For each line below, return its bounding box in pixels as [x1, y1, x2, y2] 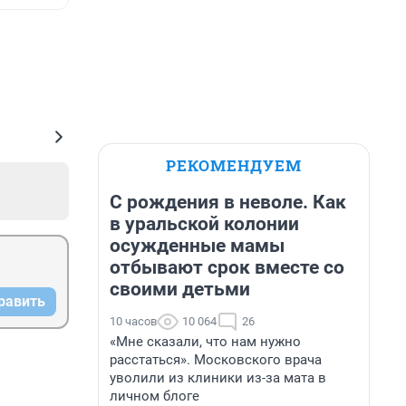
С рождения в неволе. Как [110, 191, 346, 213]
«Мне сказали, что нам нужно [110, 333, 301, 350]
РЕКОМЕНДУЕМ [166, 155, 302, 176]
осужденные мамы [110, 235, 285, 256]
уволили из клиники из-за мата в [110, 370, 326, 386]
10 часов [110, 314, 157, 328]
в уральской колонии [110, 213, 299, 235]
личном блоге [110, 388, 199, 404]
